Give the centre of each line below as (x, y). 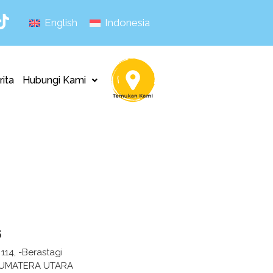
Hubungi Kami (54, 80)
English (61, 23)
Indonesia (127, 23)
